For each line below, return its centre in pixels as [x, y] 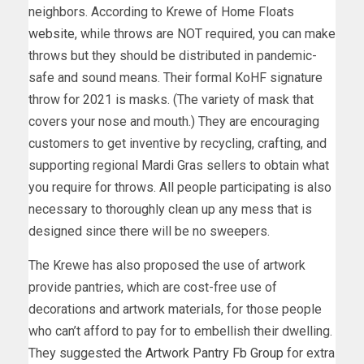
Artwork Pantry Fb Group [214, 353]
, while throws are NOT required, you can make [205, 33]
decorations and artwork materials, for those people [175, 309]
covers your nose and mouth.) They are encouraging [174, 121]
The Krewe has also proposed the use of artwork [167, 265]
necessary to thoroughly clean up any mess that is [170, 209]
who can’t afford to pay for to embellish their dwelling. [180, 331]
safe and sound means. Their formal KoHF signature [175, 77]
